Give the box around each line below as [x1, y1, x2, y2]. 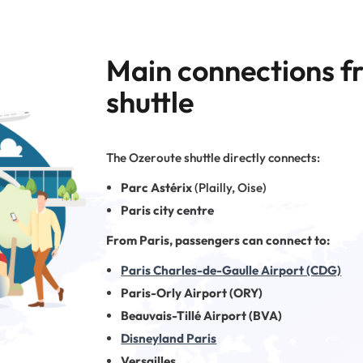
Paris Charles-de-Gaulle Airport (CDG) [121, 263, 342, 279]
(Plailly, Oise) [192, 180, 267, 196]
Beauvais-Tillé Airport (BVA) [121, 308, 283, 324]
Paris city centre [121, 203, 215, 219]
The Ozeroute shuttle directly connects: [106, 149, 321, 165]
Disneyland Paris [121, 331, 217, 347]
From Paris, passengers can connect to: [106, 233, 331, 249]
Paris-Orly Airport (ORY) [121, 285, 263, 301]
